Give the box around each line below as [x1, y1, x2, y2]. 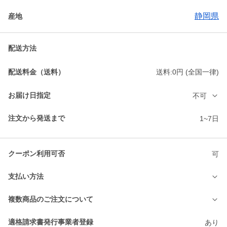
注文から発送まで [8, 114, 65, 123]
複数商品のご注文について [8, 195, 93, 204]
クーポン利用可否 [8, 149, 65, 158]
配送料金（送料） [8, 67, 65, 76]
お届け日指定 [8, 91, 51, 100]
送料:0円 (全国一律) [156, 68, 219, 77]
